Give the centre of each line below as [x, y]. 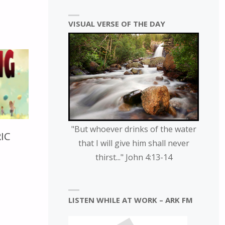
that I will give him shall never [134, 143]
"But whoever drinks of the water [134, 129]
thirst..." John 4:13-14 [134, 157]
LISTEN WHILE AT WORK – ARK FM [130, 200]
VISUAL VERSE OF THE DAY [117, 24]
